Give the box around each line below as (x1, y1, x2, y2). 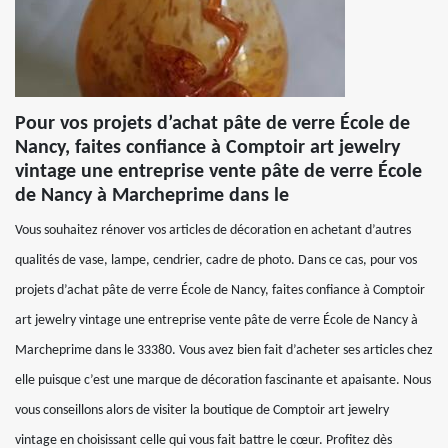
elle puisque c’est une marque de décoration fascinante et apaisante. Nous (15, 373, 431, 388)
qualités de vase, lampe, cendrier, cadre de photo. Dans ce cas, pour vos (15, 253, 417, 268)
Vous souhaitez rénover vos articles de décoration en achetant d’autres (15, 223, 411, 238)
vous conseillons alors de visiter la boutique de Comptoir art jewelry (15, 403, 389, 418)
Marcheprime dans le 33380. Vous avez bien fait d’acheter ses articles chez (15, 343, 433, 358)
